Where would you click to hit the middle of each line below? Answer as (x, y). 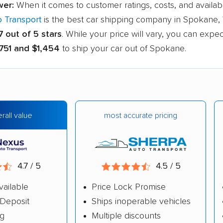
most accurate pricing (141, 115)
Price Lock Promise (129, 187)
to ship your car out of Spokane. (123, 49)
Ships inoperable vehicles (141, 201)
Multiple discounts (126, 216)
